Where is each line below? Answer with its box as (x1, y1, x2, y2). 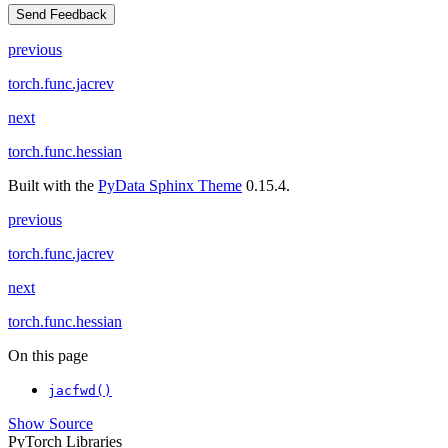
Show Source (8, 415, 93, 433)
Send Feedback (16, 7, 107, 23)
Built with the (8, 177, 98, 195)
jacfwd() (48, 383, 112, 399)
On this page (8, 347, 88, 365)
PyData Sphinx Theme (98, 177, 242, 195)
